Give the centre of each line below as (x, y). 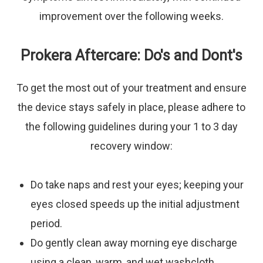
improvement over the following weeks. (131, 16)
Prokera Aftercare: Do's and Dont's (131, 55)
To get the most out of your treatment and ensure (131, 88)
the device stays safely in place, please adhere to (131, 107)
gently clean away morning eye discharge (140, 243)
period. (47, 223)
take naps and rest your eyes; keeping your (144, 185)
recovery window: (131, 146)
